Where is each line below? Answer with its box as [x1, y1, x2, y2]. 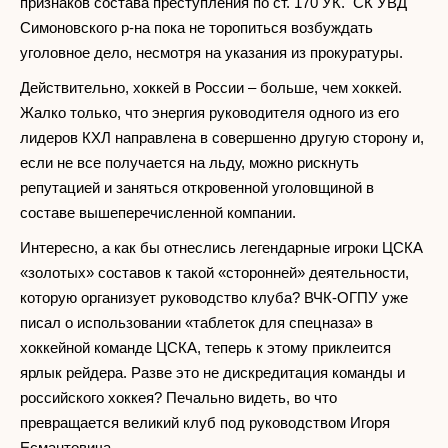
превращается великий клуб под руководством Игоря [20, 413, 390, 431]
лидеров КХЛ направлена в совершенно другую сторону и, [20, 128, 424, 146]
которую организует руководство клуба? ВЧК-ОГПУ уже [20, 288, 408, 306]
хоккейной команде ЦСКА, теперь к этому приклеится [20, 338, 391, 356]
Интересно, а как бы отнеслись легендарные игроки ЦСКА [20, 238, 423, 256]
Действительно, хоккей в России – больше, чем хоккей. [20, 78, 402, 96]
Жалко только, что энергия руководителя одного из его [20, 103, 399, 121]
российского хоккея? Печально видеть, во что [20, 388, 337, 406]
